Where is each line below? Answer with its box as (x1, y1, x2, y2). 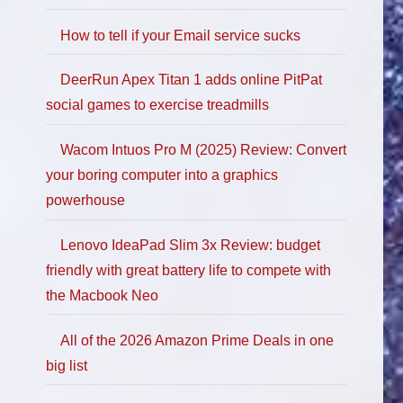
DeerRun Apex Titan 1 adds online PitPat (60, 72, 322, 88)
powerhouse (46, 193, 125, 209)
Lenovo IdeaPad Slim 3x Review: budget (60, 237, 320, 253)
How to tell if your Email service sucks (60, 27, 300, 43)
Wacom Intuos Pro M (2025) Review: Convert (60, 142, 346, 158)
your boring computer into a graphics (46, 167, 278, 184)
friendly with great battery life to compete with (46, 262, 331, 278)
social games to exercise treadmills (46, 97, 269, 113)
